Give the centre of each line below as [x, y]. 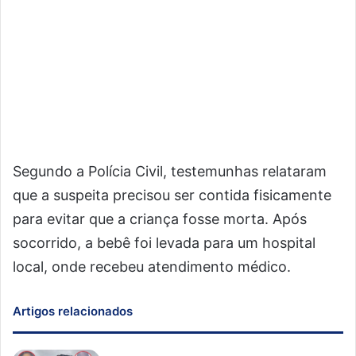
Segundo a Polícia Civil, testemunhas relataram [170, 171]
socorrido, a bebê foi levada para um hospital [164, 243]
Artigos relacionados [73, 311]
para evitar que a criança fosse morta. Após [160, 219]
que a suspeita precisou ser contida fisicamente [172, 195]
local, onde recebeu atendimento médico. [152, 267]
